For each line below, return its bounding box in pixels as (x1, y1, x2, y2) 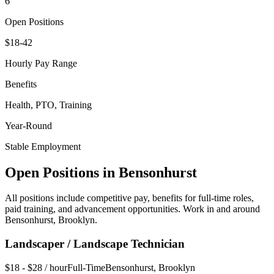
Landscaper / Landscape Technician (5, 237, 185, 251)
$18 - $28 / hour (5, 262, 67, 273)
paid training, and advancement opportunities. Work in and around (5, 204, 260, 215)
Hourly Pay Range (5, 57, 77, 68)
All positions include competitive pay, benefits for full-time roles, (5, 193, 254, 204)
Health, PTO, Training (5, 99, 92, 110)
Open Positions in (5, 164, 119, 180)
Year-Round (5, 120, 52, 131)
